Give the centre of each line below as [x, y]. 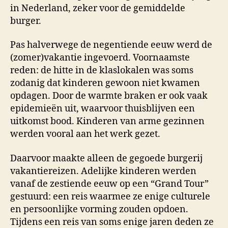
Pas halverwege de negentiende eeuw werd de [111, 45]
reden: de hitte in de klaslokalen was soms [102, 70]
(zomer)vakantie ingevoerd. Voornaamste [100, 58]
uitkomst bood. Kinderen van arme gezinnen [107, 121]
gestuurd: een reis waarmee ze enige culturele [110, 196]
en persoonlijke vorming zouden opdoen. [99, 209]
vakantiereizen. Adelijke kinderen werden [103, 171]
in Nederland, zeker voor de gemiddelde [98, 8]
